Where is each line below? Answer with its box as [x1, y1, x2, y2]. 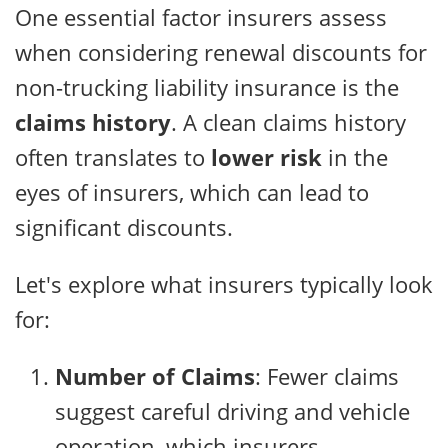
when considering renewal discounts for [15, 37, 427, 68]
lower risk [211, 142, 322, 173]
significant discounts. [15, 212, 233, 243]
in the [322, 142, 388, 173]
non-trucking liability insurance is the [15, 72, 399, 103]
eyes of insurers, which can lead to [15, 177, 369, 208]
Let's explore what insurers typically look [15, 269, 433, 300]
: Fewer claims [255, 361, 399, 392]
